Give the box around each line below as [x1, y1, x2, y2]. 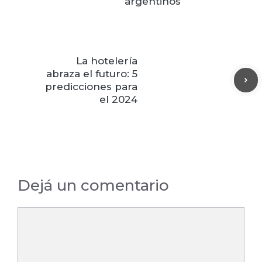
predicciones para [45, 81, 137, 93]
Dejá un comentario [18, 176, 169, 195]
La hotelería [76, 55, 137, 67]
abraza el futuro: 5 [46, 68, 137, 80]
